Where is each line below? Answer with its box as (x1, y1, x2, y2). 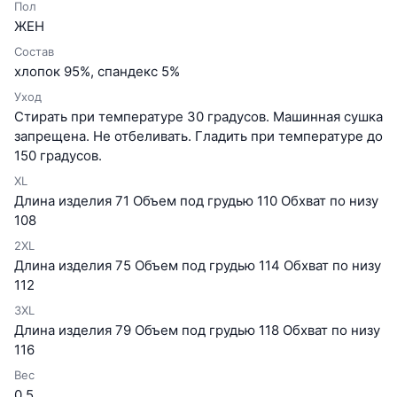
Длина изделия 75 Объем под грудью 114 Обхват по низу (14, 257, 381, 275)
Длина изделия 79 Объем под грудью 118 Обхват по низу (14, 322, 380, 339)
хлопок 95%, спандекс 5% (14, 63, 180, 81)
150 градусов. (14, 147, 102, 165)
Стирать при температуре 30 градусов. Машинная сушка (14, 108, 383, 126)
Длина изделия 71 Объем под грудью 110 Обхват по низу (14, 192, 378, 210)
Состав (14, 44, 54, 59)
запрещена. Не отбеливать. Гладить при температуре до (14, 128, 383, 145)
